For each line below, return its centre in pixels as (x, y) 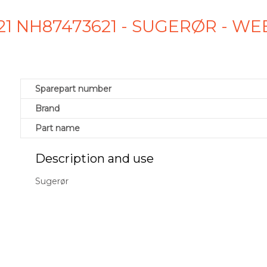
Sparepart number (73, 89)
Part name (58, 128)
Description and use (94, 159)
